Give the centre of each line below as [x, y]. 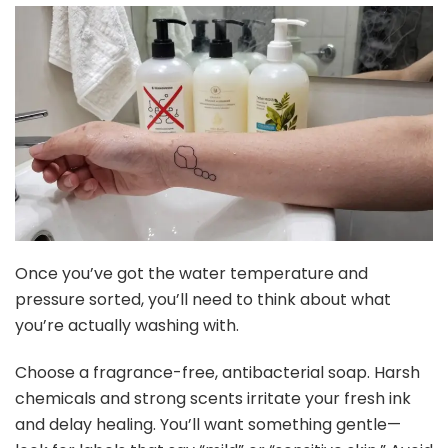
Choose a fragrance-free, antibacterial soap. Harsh [217, 372]
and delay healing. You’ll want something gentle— [208, 424]
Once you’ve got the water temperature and [191, 273]
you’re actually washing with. [127, 325]
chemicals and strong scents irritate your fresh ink [213, 398]
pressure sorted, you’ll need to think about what [203, 299]
